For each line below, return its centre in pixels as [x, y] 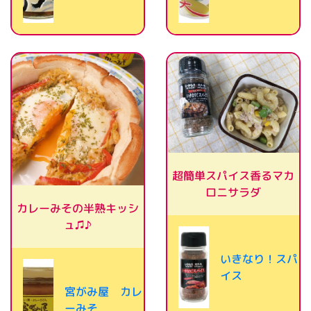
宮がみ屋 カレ [104, 292]
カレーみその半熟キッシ [78, 209]
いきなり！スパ [259, 259]
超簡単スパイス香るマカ [234, 176]
